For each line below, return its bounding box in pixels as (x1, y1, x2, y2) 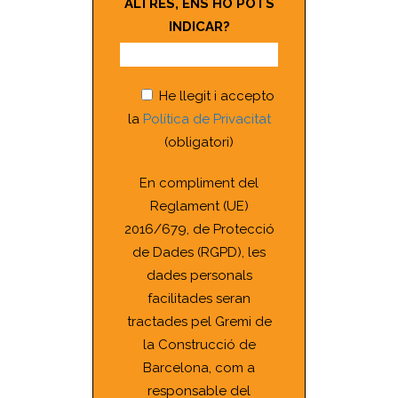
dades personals (146, 267, 252, 284)
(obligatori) (164, 134, 234, 151)
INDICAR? (168, 19, 230, 36)
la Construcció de (142, 337, 256, 354)
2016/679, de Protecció (123, 221, 275, 238)
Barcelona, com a (143, 360, 255, 377)
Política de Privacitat (142, 111, 271, 128)
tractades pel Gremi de (126, 314, 272, 330)
